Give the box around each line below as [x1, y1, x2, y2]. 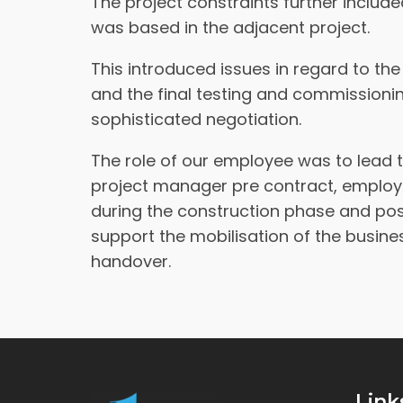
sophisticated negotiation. [90, 108, 301, 130]
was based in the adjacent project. [90, 16, 370, 39]
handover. [90, 250, 171, 273]
